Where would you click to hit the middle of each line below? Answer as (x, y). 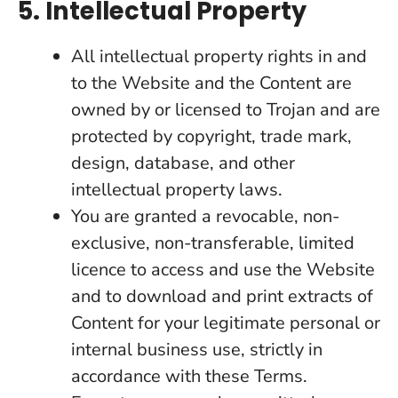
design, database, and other (183, 163)
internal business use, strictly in (197, 350)
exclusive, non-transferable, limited (213, 243)
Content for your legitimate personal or (226, 323)
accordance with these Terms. (189, 376)
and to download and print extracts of (222, 296)
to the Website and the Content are (211, 83)
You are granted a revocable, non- (205, 216)
